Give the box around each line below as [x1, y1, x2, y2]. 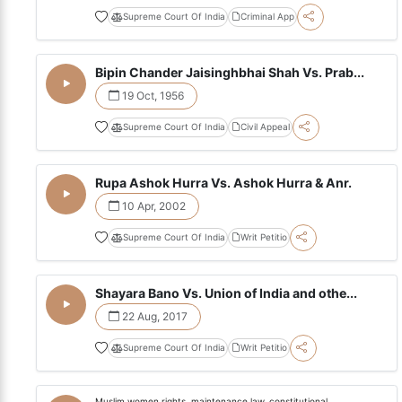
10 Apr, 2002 [119, 198, 186, 213]
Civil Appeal [240, 121, 290, 132]
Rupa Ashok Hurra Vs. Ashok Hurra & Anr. [95, 175, 352, 190]
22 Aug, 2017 [119, 309, 188, 323]
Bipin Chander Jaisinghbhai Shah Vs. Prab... [95, 65, 364, 80]
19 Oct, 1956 [119, 88, 184, 102]
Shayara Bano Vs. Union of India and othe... [95, 285, 357, 301]
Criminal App [240, 11, 294, 22]
